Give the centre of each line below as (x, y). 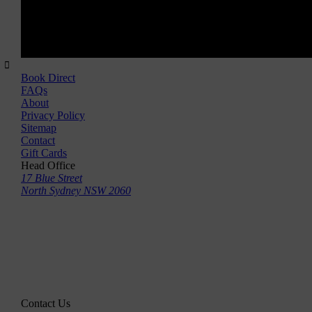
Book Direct (48, 78)
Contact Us (46, 303)
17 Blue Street (52, 178)
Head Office (48, 165)
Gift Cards (44, 153)
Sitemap (39, 128)
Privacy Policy (53, 115)
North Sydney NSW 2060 (76, 190)
